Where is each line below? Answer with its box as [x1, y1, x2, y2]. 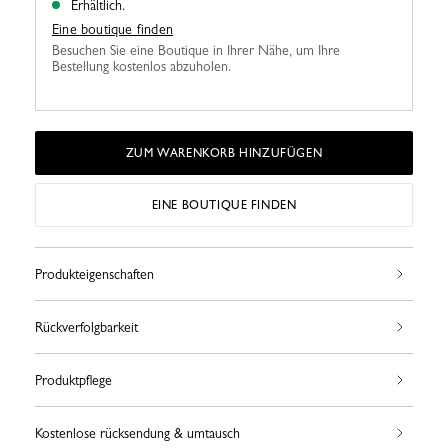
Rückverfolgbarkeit [35, 319, 138, 336]
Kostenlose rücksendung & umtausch [35, 425, 240, 442]
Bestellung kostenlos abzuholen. [52, 58, 231, 75]
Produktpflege [35, 372, 112, 389]
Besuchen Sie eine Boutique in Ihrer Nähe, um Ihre [52, 42, 340, 59]
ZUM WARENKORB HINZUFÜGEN [125, 146, 323, 161]
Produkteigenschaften [35, 266, 154, 283]
